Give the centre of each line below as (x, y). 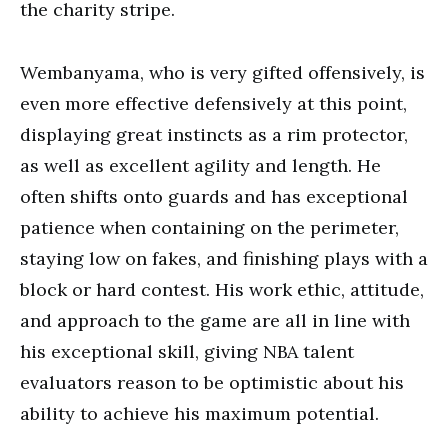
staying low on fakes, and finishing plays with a (224, 258)
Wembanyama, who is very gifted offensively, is (222, 72)
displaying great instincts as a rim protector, (214, 134)
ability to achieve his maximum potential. (199, 413)
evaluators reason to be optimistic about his (212, 382)
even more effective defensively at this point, (213, 103)
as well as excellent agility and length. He (200, 165)
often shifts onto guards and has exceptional (214, 196)
